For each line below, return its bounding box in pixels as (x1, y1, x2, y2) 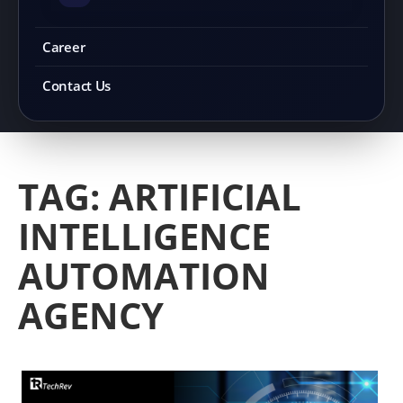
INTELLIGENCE (18, 211, 271, 261)
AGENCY (18, 291, 164, 340)
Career (42, 38, 85, 56)
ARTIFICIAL (109, 172, 301, 221)
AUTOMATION (18, 251, 270, 300)
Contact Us (42, 76, 111, 94)
